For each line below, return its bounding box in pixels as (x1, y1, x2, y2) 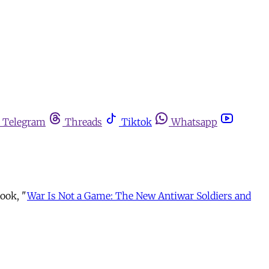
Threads (65, 116, 102, 128)
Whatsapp (171, 116, 217, 128)
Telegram (2, 116, 46, 128)
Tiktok (121, 116, 152, 128)
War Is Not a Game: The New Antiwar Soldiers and (27, 189, 251, 202)
